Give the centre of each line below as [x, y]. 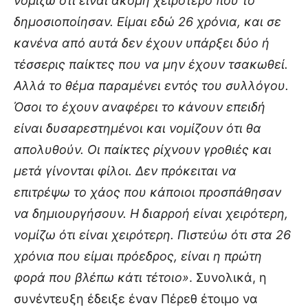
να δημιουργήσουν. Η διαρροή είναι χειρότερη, [151, 213]
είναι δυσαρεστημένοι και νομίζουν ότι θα [137, 128]
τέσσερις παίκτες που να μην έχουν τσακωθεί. [151, 64]
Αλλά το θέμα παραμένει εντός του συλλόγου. [151, 85]
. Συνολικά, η [228, 277]
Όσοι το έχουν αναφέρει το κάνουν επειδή [140, 107]
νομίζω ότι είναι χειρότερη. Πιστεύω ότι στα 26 [152, 234]
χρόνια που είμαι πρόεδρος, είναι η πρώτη [138, 256]
